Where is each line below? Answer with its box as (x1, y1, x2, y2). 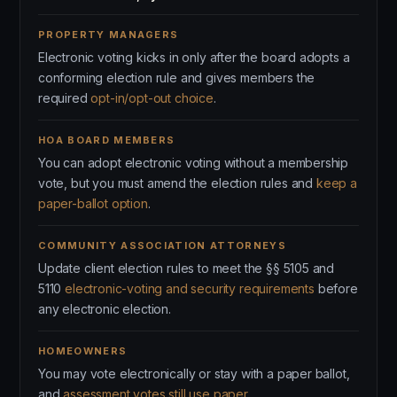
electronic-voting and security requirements (65, 281, 315, 296)
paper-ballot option (38, 196, 148, 211)
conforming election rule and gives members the (38, 70, 315, 85)
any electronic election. (38, 301, 171, 316)
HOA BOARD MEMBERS (38, 134, 175, 146)
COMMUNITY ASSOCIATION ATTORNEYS (38, 239, 286, 252)
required (38, 90, 91, 105)
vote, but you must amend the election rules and (38, 175, 316, 191)
